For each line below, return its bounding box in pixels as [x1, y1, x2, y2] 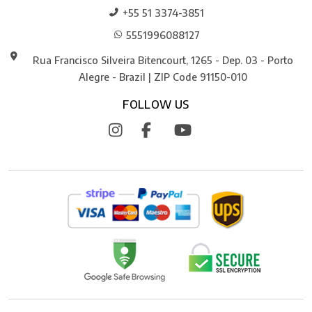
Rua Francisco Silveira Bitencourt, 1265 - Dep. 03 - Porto [33, 54, 293, 67]
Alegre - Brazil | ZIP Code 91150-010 [79, 70, 247, 84]
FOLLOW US [123, 97, 189, 112]
